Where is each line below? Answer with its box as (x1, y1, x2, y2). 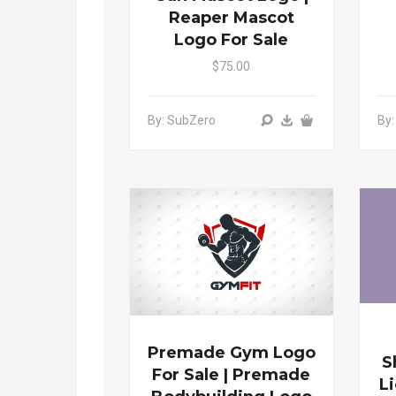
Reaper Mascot (168, 7, 294, 27)
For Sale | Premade (152, 365, 311, 385)
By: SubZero (148, 112, 216, 127)
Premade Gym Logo (148, 343, 316, 362)
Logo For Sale (174, 29, 289, 49)
